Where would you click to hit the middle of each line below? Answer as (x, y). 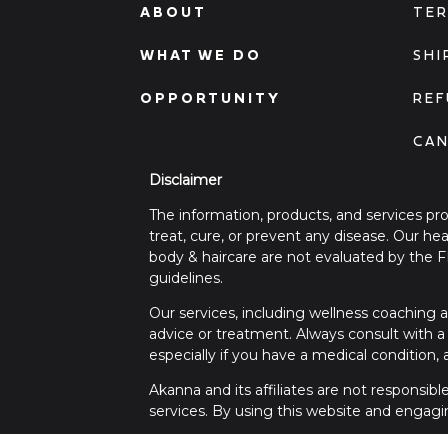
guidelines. (186, 278)
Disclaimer (186, 180)
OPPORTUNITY (211, 98)
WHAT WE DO (201, 55)
